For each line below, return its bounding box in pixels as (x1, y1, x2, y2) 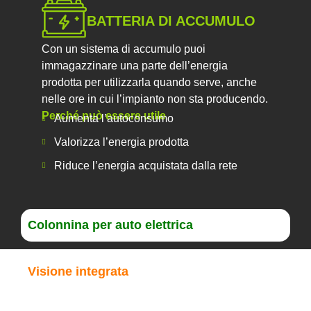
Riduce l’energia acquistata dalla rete (53, 159, 237, 171)
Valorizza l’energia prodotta (53, 135, 189, 148)
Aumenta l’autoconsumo (53, 112, 174, 124)
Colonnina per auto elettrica (28, 217, 193, 232)
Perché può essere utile (42, 109, 166, 121)
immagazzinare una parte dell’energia (42, 59, 228, 72)
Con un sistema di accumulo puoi (42, 42, 205, 55)
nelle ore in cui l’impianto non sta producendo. (42, 92, 268, 105)
